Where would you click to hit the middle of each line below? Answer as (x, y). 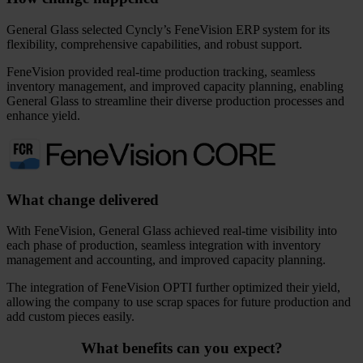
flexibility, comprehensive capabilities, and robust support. (154, 45)
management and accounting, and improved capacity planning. (166, 260)
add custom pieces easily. (70, 317)
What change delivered (83, 199)
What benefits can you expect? (181, 348)
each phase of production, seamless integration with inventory (164, 246)
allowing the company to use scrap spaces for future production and (179, 302)
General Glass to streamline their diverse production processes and (175, 101)
